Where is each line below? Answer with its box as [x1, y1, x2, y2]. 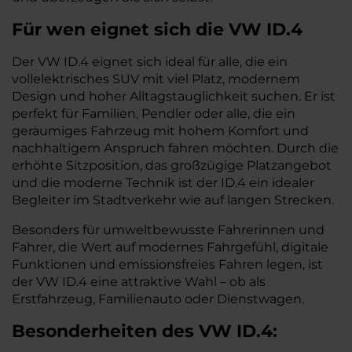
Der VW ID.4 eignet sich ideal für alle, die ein [12, 54, 288, 69]
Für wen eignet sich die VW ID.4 [12, 19, 302, 40]
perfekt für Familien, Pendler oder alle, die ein [12, 106, 295, 121]
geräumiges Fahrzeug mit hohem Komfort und [12, 123, 309, 138]
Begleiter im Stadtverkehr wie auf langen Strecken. [12, 192, 334, 207]
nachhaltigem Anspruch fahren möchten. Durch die [12, 141, 339, 156]
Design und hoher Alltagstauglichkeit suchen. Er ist [12, 89, 335, 104]
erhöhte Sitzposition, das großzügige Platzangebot [12, 158, 332, 173]
